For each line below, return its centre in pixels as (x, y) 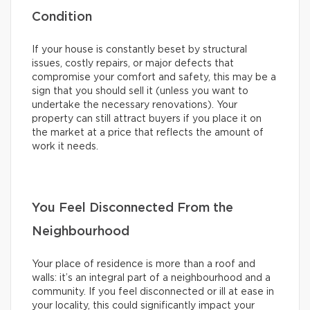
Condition (62, 18)
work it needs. (65, 147)
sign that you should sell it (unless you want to (140, 92)
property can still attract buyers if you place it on (147, 119)
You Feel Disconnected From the (133, 209)
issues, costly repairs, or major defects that (133, 64)
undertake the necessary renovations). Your (135, 106)
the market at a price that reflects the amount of (148, 133)
